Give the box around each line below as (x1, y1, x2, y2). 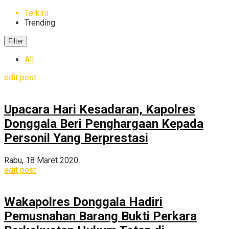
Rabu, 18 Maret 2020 (4, 155, 78, 165)
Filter (8, 37, 23, 45)
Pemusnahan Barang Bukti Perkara (4, 209, 197, 223)
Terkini (25, 8, 48, 18)
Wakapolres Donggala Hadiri (4, 194, 163, 209)
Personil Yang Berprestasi (4, 130, 148, 145)
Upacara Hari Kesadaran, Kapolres (4, 102, 195, 117)
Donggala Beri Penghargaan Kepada (4, 116, 203, 131)
